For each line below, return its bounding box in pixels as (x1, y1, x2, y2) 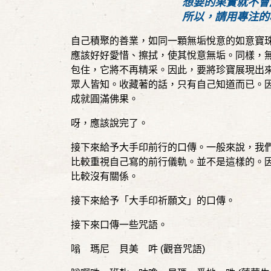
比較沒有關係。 (71, 171, 139, 181)
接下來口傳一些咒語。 (71, 220, 168, 230)
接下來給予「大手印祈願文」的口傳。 (71, 195, 235, 206)
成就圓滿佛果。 (71, 94, 139, 104)
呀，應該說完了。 (71, 118, 148, 128)
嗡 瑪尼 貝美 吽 (71, 244, 160, 254)
